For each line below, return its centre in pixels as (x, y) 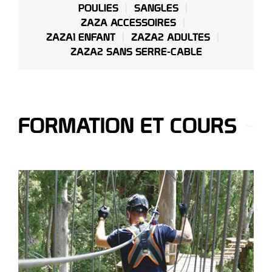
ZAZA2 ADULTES (171, 37)
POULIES (98, 8)
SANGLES (156, 8)
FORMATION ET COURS (127, 126)
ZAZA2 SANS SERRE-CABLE (136, 52)
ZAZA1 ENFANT (81, 37)
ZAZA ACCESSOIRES (128, 22)
